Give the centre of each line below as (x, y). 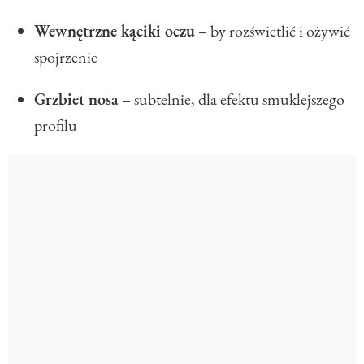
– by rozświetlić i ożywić (273, 30)
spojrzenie (66, 56)
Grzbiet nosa (76, 99)
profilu (56, 125)
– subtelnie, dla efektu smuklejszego (232, 99)
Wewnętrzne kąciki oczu (115, 30)
